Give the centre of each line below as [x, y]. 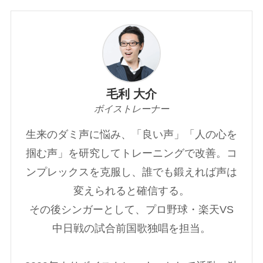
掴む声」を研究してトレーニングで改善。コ [131, 153]
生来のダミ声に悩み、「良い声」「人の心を [131, 134]
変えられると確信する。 [131, 190]
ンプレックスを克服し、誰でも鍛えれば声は [131, 172]
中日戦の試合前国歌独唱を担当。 [131, 228]
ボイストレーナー [131, 109]
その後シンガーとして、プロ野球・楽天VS [131, 209]
